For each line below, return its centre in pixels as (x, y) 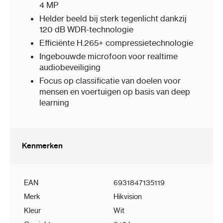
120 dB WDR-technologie (86, 30)
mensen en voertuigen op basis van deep (115, 92)
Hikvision (128, 197)
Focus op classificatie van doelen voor (110, 81)
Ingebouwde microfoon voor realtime (109, 56)
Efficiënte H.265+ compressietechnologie (116, 43)
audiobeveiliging (70, 67)
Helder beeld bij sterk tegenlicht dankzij (113, 19)
